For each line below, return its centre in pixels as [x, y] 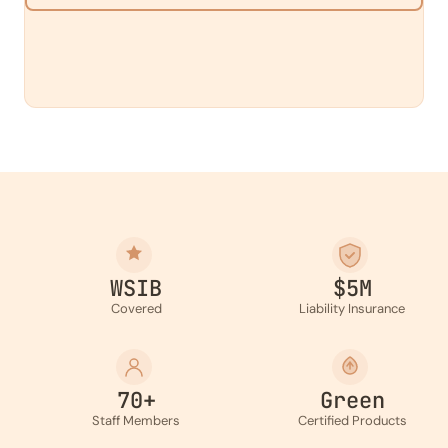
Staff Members [136, 421]
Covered [136, 309]
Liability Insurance [352, 309]
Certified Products [352, 421]
